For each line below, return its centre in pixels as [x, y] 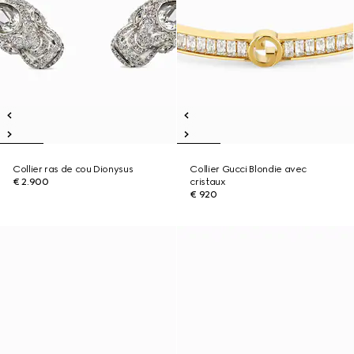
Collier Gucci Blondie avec [249, 169]
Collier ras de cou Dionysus [73, 169]
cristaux [207, 182]
